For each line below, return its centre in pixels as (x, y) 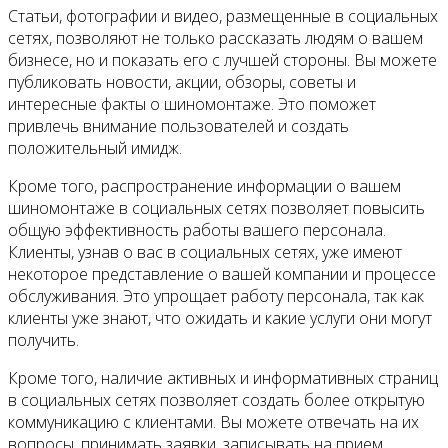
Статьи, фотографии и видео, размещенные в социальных (223, 15)
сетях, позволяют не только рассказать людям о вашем (215, 37)
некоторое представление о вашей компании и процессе (222, 273)
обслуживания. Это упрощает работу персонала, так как (216, 295)
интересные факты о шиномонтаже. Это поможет (192, 103)
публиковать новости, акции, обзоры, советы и (182, 81)
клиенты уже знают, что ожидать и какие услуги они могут (220, 317)
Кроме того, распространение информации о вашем (204, 185)
